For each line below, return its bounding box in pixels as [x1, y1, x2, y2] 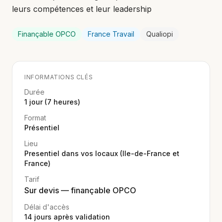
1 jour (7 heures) [24, 98, 80, 106]
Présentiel [24, 123, 59, 132]
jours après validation [32, 213, 110, 221]
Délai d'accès [24, 203, 69, 211]
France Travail [88, 30, 134, 38]
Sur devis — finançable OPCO [24, 185, 136, 195]
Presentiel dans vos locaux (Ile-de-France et [24, 149, 179, 158]
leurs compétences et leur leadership [12, 4, 152, 14]
